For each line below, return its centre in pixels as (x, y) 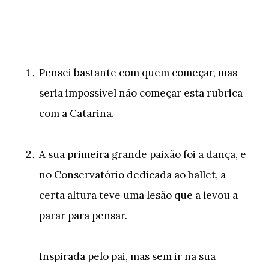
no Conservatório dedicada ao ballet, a (132, 175)
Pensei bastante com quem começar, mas (138, 73)
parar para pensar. (83, 216)
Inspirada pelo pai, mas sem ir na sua (127, 256)
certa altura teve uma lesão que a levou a (138, 195)
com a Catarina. (77, 113)
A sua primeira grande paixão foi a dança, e (143, 154)
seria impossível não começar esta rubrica (141, 93)
